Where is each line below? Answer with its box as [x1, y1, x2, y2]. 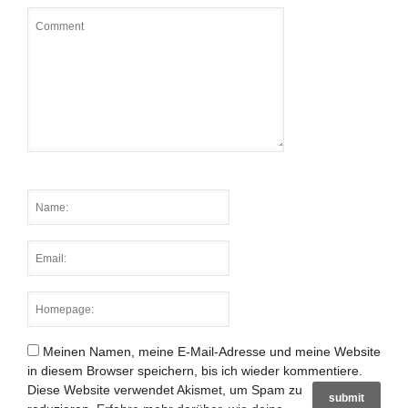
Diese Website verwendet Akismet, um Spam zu [27, 382, 302, 397]
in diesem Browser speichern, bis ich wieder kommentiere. [27, 363, 362, 378]
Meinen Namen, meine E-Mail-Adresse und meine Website [43, 344, 381, 359]
